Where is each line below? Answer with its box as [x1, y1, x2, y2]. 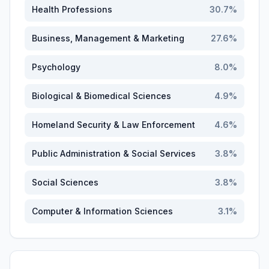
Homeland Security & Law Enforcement [32, 119, 195, 130]
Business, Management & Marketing [32, 33, 184, 43]
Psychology [32, 62, 80, 72]
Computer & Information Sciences [32, 206, 173, 216]
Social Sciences [32, 177, 98, 187]
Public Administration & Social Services [32, 148, 196, 159]
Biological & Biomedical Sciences [32, 91, 171, 101]
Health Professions [32, 4, 112, 14]
